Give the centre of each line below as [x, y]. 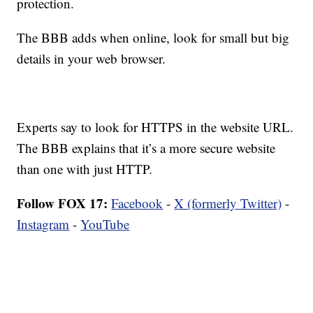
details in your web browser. [92, 58]
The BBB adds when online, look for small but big [153, 37]
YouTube [105, 224]
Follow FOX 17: [63, 203]
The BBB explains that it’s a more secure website [146, 147]
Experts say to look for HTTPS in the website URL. [155, 126]
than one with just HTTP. [85, 168]
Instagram [43, 224]
